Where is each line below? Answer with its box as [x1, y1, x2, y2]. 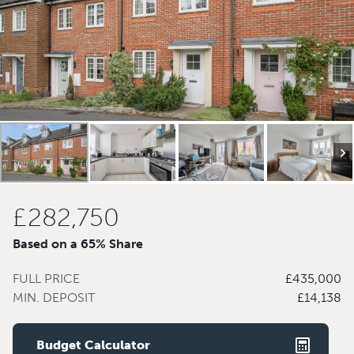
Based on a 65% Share [13, 236, 143, 252]
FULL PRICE [13, 271, 80, 287]
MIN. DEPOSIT [13, 290, 95, 306]
